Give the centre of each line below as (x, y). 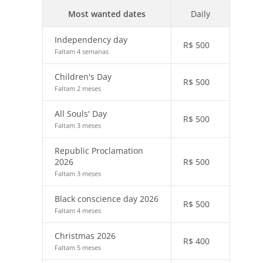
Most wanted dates (107, 14)
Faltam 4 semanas (82, 51)
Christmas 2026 (85, 236)
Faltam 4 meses (78, 210)
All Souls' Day (81, 114)
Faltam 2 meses (78, 88)
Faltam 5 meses (78, 247)
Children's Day (83, 77)
